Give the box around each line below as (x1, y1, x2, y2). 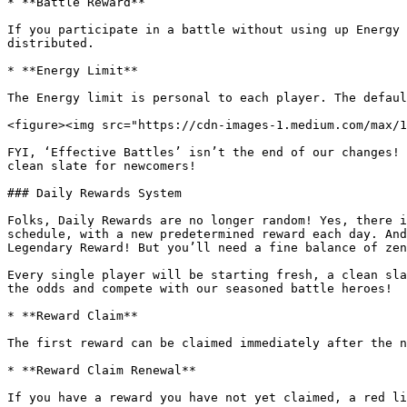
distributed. (7, 36, 94, 50)
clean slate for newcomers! (7, 159, 196, 173)
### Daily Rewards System (7, 186, 182, 200)
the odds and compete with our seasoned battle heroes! (7, 282, 392, 295)
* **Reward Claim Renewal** (7, 363, 196, 377)
